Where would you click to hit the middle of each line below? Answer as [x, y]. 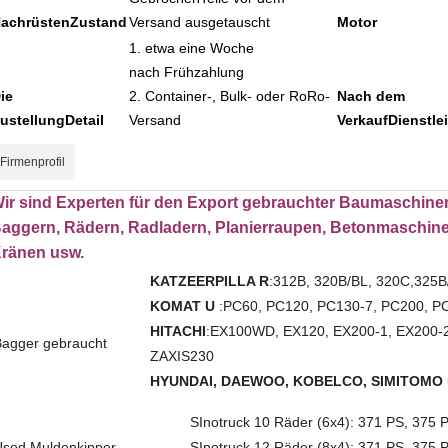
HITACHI [178, 331]
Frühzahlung [204, 72]
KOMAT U [182, 306]
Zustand [98, 22]
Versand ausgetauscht [199, 22]
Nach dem [371, 96]
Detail [84, 120]
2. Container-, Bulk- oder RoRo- [229, 96]
